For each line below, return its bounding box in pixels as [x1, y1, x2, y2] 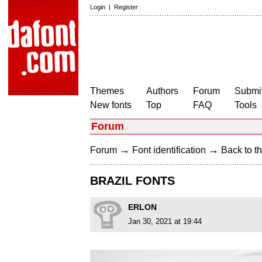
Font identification [132, 145, 206, 155]
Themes [90, 86, 124, 96]
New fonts [90, 100, 132, 110]
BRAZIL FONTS [90, 174, 175, 188]
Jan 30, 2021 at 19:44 [128, 217, 202, 226]
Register [114, 4, 138, 11]
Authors [146, 86, 178, 96]
